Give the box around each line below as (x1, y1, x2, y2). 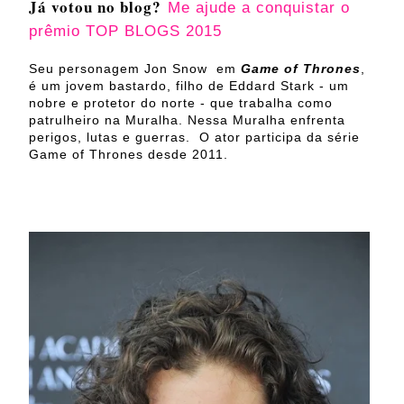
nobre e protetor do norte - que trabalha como (29, 95, 333, 110)
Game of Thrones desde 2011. (29, 146, 228, 161)
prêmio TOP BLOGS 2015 (29, 22, 222, 40)
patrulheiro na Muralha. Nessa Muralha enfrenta (29, 112, 345, 127)
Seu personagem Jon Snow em (29, 60, 241, 76)
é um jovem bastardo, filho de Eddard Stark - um (29, 78, 349, 93)
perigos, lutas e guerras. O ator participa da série (29, 129, 360, 144)
